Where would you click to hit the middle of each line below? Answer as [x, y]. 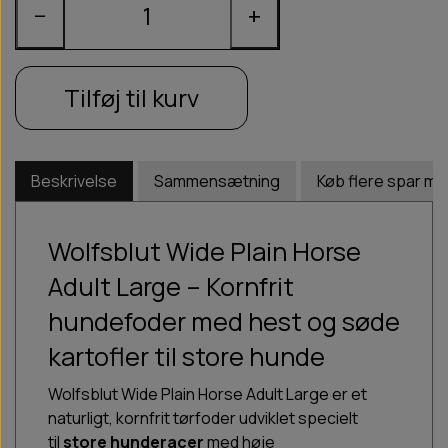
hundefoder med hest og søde [224, 322]
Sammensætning [217, 181]
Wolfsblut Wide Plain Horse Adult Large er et [207, 394]
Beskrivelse [74, 181]
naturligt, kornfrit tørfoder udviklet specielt [203, 418]
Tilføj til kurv [131, 98]
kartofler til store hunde [186, 357]
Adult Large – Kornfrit [171, 287]
